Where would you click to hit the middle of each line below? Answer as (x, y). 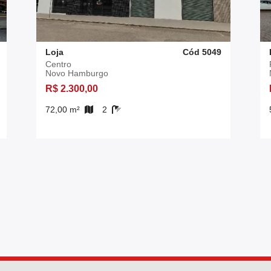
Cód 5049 (202, 52)
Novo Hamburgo (77, 73)
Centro (58, 64)
